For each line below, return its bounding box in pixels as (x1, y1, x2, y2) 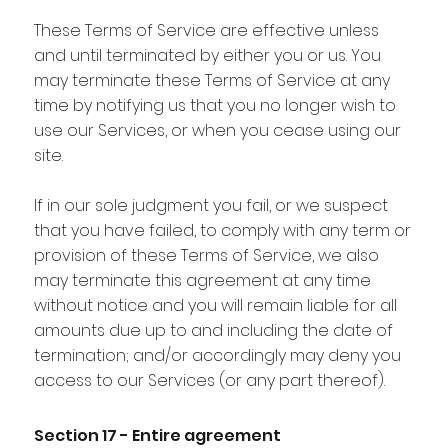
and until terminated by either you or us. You (33, 43, 381, 67)
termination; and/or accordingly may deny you (33, 343, 401, 367)
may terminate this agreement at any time (33, 268, 371, 292)
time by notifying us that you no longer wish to (33, 93, 396, 117)
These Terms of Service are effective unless (33, 18, 379, 42)
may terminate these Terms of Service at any (33, 68, 390, 92)
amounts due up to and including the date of (33, 318, 393, 342)
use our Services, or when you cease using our (33, 118, 401, 142)
